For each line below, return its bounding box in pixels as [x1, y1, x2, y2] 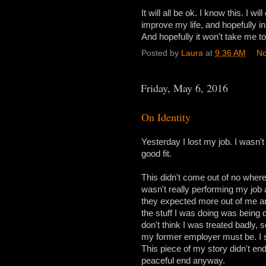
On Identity [141, 109, 191, 124]
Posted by [141, 48, 181, 58]
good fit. [141, 148, 172, 159]
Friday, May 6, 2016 [141, 80, 228, 95]
